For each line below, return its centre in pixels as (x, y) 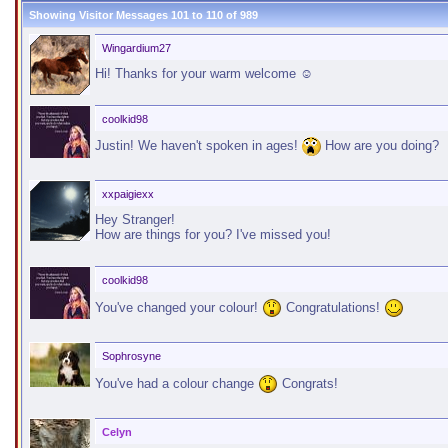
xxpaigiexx (128, 194)
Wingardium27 (136, 48)
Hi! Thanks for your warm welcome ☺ (204, 73)
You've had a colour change (176, 383)
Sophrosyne (131, 356)
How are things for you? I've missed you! (213, 234)
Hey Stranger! (135, 219)
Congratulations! (333, 307)
